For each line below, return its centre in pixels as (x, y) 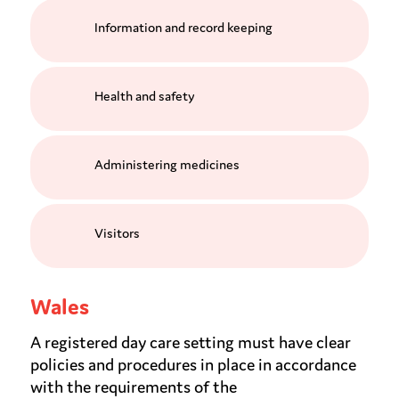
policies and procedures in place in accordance (193, 365)
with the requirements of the (133, 387)
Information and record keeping (183, 27)
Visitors (117, 233)
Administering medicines (167, 164)
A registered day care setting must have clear (190, 342)
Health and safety (144, 96)
